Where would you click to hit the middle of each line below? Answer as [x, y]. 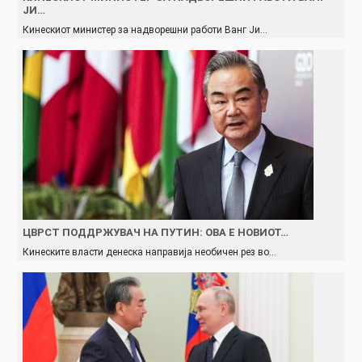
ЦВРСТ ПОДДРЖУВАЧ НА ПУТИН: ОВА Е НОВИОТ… [156, 232]
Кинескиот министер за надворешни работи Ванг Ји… [145, 29]
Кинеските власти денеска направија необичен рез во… [149, 252]
